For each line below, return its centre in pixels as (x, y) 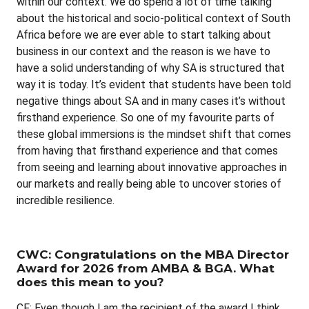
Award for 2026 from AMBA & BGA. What (146, 268)
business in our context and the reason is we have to (143, 51)
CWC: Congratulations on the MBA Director (153, 254)
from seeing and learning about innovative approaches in (152, 167)
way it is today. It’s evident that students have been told (154, 84)
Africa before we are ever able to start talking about (144, 34)
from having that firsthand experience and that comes (147, 150)
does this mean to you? (90, 282)
